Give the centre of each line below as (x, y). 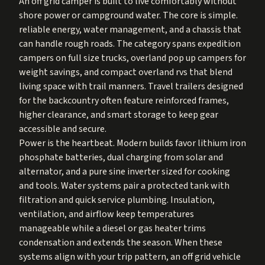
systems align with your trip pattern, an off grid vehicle (130, 256)
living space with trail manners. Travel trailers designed (131, 86)
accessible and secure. (63, 129)
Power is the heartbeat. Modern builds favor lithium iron (132, 143)
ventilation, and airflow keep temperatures (106, 214)
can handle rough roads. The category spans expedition (130, 43)
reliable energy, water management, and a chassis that (130, 29)
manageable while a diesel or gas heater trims (112, 228)
